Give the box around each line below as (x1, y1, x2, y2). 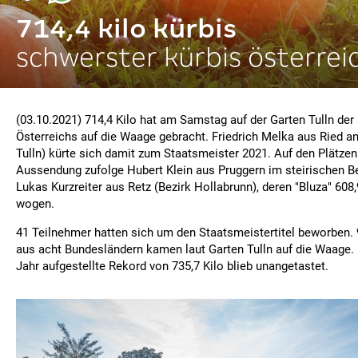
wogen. (16, 197, 54, 211)
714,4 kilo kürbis (16, 14, 237, 43)
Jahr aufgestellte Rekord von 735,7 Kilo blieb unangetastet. (16, 259, 328, 273)
